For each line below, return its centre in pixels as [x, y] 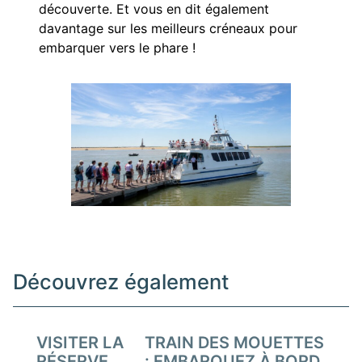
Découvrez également [121, 282]
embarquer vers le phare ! [117, 48]
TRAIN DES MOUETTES [234, 342]
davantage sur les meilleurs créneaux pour [168, 29]
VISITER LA [80, 342]
